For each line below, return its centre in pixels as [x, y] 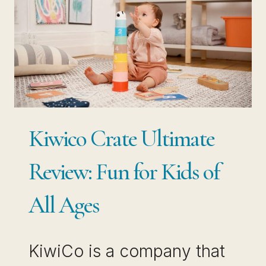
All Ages [64, 205]
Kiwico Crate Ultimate [121, 138]
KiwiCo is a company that [127, 251]
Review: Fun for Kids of [124, 171]
